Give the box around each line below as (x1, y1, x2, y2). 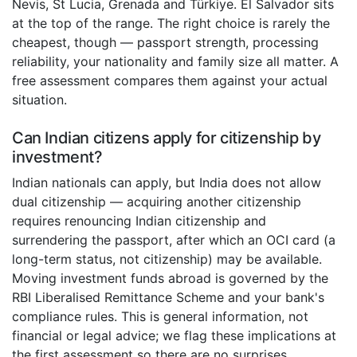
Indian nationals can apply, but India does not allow (12, 175, 321, 191)
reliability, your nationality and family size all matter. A (12, 53, 339, 70)
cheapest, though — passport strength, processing (12, 34, 319, 51)
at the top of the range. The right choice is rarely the (12, 15, 330, 32)
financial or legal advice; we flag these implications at (12, 328, 336, 344)
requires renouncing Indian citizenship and (12, 213, 266, 229)
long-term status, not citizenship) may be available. (12, 251, 322, 268)
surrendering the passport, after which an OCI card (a (12, 232, 335, 249)
